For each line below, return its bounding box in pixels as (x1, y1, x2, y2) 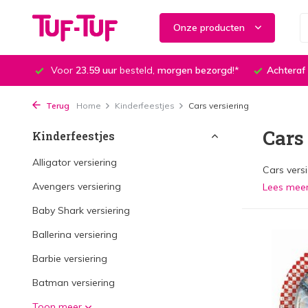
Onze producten (173, 21, 245, 34)
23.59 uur (76, 64, 117, 76)
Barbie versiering (32, 252, 107, 265)
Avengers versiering (32, 180, 121, 192)
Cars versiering (188, 100, 249, 111)
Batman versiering (32, 276, 115, 289)
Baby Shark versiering (32, 204, 130, 217)
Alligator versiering (32, 156, 117, 168)
